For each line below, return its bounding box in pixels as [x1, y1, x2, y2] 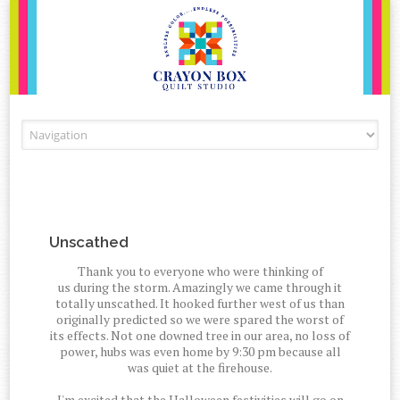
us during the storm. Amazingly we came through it [58, 279, 342, 296]
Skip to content [199, 121, 287, 137]
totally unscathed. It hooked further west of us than [55, 295, 345, 312]
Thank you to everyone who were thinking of [77, 262, 323, 280]
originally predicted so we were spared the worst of [56, 311, 344, 329]
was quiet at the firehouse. [128, 359, 272, 377]
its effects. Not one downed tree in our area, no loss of [50, 327, 350, 345]
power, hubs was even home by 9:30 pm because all [59, 343, 341, 361]
